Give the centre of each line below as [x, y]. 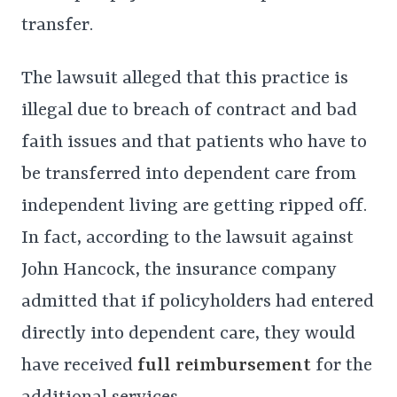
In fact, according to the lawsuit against [187, 239]
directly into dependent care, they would [188, 335]
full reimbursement [226, 366]
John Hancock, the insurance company [179, 271]
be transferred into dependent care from [189, 175]
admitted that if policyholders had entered [198, 303]
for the [344, 366]
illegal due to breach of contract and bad [189, 111]
